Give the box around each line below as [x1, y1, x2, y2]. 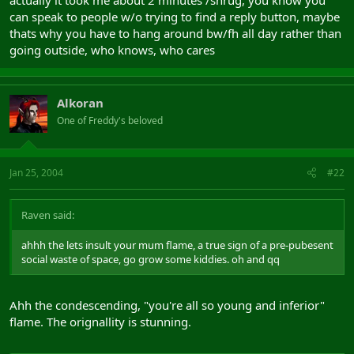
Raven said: [21, 207, 74, 222]
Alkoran [57, 95, 104, 111]
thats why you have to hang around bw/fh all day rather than [9, 25, 341, 41]
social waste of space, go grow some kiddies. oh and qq [21, 251, 280, 266]
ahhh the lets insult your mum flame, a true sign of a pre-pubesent [21, 237, 333, 252]
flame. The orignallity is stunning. [9, 314, 191, 330]
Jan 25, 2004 [9, 165, 63, 179]
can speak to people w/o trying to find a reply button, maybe [9, 9, 340, 24]
